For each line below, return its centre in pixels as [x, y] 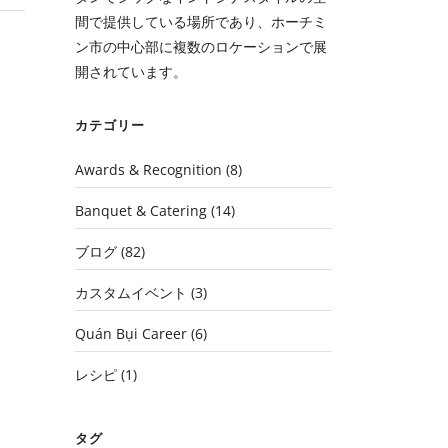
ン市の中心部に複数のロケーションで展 [201, 46]
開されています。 [131, 71]
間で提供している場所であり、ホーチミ [201, 21]
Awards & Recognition [149, 169]
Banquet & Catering [141, 210]
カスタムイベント [131, 292]
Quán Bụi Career [131, 333]
